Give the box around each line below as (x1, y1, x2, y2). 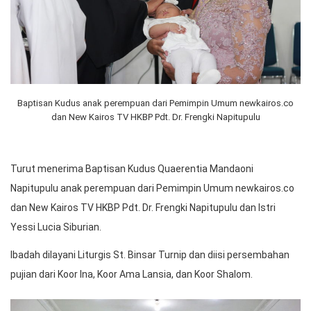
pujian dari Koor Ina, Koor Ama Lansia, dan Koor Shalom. (10, 269, 253, 280)
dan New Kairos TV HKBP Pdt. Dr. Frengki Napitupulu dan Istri (10, 202, 276, 214)
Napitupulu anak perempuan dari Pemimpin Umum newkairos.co (10, 183, 294, 194)
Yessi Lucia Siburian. (10, 221, 101, 233)
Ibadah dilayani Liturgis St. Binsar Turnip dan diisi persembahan (10, 249, 289, 261)
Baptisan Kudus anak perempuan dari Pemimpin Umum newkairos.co (17, 98, 294, 109)
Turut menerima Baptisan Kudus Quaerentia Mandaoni (10, 163, 253, 175)
